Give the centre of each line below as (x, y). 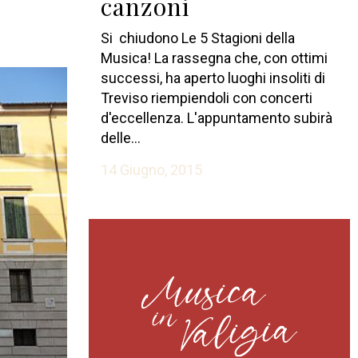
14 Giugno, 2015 (151, 169)
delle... (120, 137)
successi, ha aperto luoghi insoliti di (213, 78)
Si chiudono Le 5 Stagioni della (197, 38)
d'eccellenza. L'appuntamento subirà (216, 117)
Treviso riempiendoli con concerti (206, 97)
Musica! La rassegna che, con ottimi (214, 58)
